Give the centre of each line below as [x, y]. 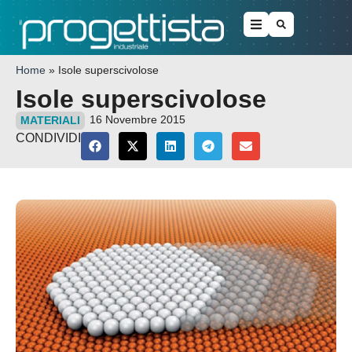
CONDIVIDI [48, 138]
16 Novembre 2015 [137, 120]
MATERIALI [50, 121]
